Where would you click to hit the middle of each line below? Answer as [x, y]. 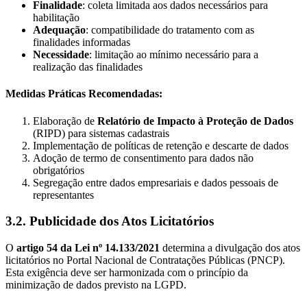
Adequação [59, 30]
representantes [63, 195]
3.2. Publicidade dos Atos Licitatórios [110, 221]
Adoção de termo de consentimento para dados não [143, 158]
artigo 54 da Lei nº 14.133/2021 [88, 248]
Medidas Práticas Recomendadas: [84, 94]
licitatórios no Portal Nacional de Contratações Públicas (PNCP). [145, 260]
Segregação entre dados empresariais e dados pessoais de [156, 182]
